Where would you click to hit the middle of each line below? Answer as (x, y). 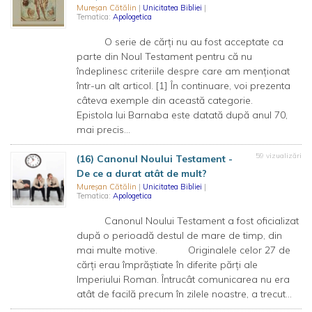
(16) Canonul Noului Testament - (155, 159)
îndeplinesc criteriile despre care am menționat (183, 71)
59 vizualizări (279, 156)
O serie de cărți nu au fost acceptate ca (180, 42)
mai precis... (103, 130)
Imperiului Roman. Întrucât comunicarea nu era (183, 279)
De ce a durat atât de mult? (142, 173)
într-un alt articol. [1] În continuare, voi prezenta (184, 86)
